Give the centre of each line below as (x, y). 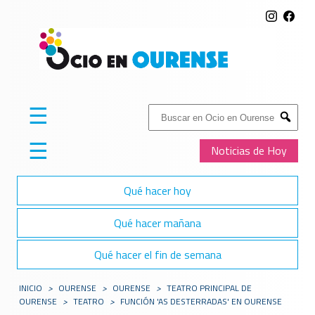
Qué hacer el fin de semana (157, 254)
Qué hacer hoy (157, 191)
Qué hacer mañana (157, 223)
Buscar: (165, 111)
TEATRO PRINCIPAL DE (210, 288)
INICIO (31, 288)
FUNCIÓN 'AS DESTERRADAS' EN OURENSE (201, 302)
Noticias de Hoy (249, 151)
